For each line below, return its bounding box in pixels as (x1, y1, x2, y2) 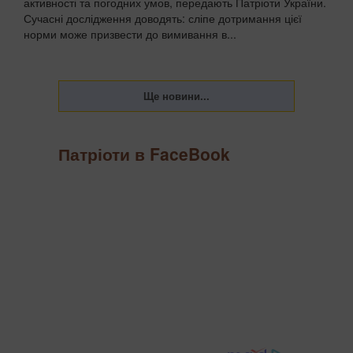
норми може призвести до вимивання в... (24, 26, 236, 43)
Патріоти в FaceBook (58, 141, 230, 165)
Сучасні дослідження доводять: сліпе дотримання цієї (24, 10, 302, 27)
